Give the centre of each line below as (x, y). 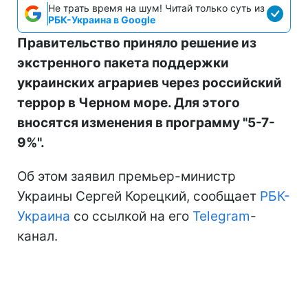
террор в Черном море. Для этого (129, 102)
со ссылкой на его (131, 216)
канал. (37, 236)
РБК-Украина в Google (102, 19)
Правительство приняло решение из (137, 43)
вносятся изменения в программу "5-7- (146, 122)
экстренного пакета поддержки (123, 63)
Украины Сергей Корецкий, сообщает (139, 196)
